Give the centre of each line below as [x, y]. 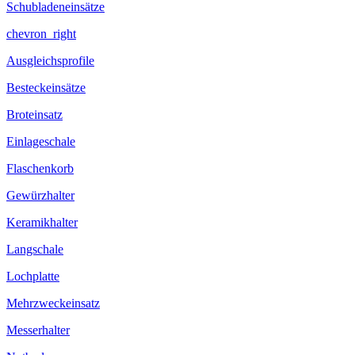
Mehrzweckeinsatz [53, 303]
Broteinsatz [34, 115]
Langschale [35, 250]
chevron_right [41, 34]
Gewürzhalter [40, 196]
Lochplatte [33, 277]
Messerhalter [38, 330]
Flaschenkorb [40, 169]
